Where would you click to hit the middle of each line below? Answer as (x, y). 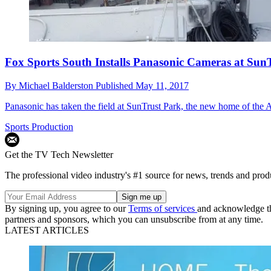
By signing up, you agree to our (67, 208)
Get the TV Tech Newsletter (59, 154)
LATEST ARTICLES (47, 230)
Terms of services (163, 208)
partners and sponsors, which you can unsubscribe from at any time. (134, 219)
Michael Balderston (57, 85)
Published (116, 85)
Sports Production (39, 126)
